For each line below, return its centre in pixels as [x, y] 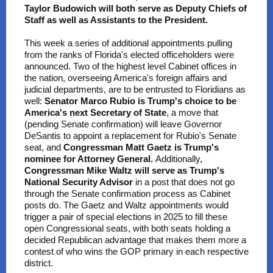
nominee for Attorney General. [90, 159]
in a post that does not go [185, 182]
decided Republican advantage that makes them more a [135, 240]
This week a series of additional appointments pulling [128, 43]
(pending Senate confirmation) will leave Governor [123, 124]
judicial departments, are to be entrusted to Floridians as [135, 89]
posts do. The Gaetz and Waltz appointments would [126, 205]
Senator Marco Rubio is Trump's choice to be [140, 101]
